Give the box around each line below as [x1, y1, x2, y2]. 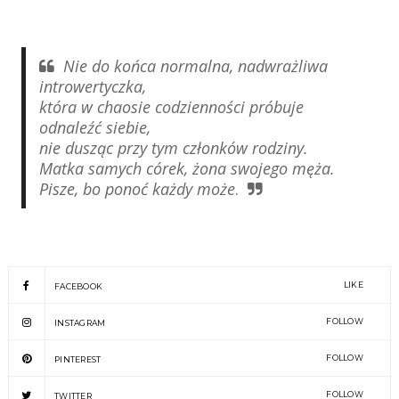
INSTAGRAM [53, 318, 106, 328]
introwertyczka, [38, 76, 146, 97]
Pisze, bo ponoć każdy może [38, 178, 235, 199]
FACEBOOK [53, 281, 103, 291]
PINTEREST [53, 354, 102, 364]
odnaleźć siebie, [38, 117, 151, 138]
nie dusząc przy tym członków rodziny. [38, 137, 308, 159]
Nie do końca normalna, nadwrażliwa [62, 55, 328, 77]
